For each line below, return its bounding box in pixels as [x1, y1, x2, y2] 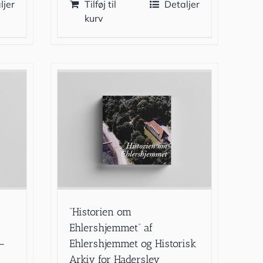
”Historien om [69, 205, 132, 219]
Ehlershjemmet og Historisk [69, 237, 197, 251]
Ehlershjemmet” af [69, 221, 153, 235]
